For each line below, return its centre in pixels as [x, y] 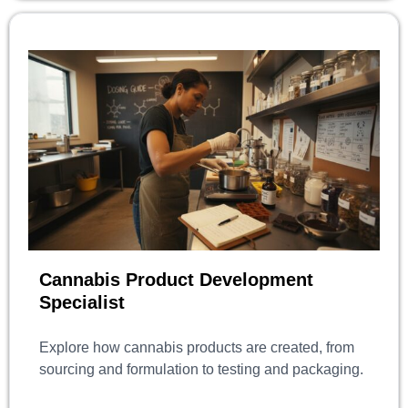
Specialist [82, 303]
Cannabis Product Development [176, 280]
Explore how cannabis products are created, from [197, 348]
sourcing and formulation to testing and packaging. [201, 370]
